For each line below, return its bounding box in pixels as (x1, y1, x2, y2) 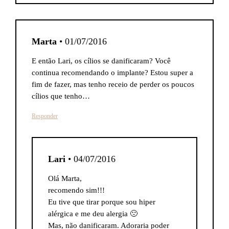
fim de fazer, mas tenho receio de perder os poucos (32, 80, 194, 88)
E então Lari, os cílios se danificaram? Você (32, 57, 171, 65)
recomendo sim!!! (48, 186, 105, 194)
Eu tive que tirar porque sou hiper (48, 198, 155, 206)
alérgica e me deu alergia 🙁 (48, 210, 138, 218)
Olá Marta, (48, 174, 82, 182)
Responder (32, 112, 58, 120)
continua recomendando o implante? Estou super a (32, 68, 193, 77)
